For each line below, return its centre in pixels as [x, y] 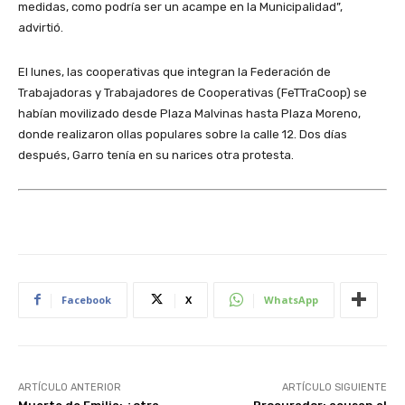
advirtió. [41, 27]
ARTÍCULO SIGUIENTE [334, 387]
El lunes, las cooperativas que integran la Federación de [174, 71]
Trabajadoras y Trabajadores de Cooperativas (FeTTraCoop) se [193, 92]
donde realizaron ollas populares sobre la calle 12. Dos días [183, 134]
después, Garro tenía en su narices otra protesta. [156, 155]
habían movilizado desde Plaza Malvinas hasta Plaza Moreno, [189, 113]
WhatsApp [291, 299]
